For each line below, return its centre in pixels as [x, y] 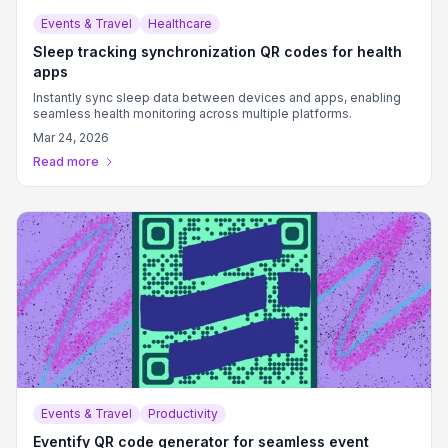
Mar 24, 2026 [71, 137]
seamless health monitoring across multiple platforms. [192, 113]
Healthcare [180, 23]
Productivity [183, 413]
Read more [66, 161]
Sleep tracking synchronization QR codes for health [217, 51]
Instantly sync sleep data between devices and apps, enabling [217, 97]
